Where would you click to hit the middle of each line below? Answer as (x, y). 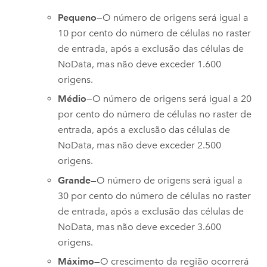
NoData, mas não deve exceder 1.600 (140, 64)
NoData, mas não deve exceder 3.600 (140, 226)
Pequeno (77, 17)
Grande (74, 180)
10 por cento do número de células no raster (155, 33)
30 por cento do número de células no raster (155, 195)
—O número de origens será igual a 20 (169, 99)
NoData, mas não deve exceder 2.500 (140, 145)
